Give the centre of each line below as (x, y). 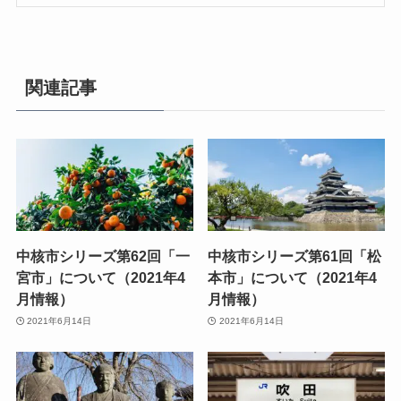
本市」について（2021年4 (293, 278)
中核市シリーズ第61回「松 (295, 256)
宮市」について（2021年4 (100, 278)
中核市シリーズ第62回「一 (102, 256)
